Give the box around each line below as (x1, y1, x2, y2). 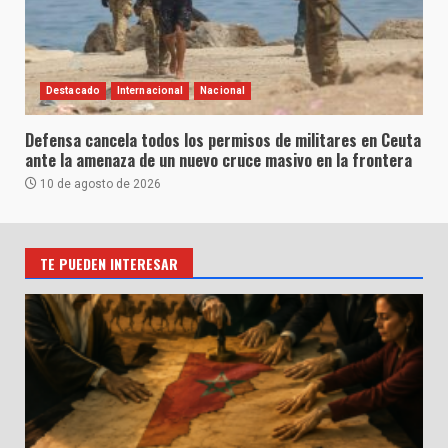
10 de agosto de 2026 (37, 176, 161, 191)
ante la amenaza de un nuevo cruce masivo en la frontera (25, 147, 412, 172)
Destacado (46, 84, 100, 96)
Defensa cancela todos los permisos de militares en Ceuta (25, 127, 421, 152)
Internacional (116, 84, 184, 96)
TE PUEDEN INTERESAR (40, 252, 178, 274)
